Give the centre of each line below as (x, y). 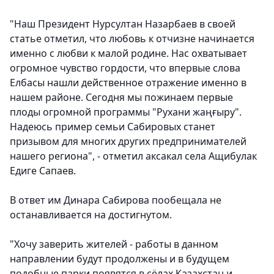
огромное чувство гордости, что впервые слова (125, 68)
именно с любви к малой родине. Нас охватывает (128, 54)
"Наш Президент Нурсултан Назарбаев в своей (123, 24)
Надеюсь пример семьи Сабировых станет (113, 127)
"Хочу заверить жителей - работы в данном (114, 244)
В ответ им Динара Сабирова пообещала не (116, 200)
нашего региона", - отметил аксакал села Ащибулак (133, 156)
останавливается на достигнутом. (91, 215)
